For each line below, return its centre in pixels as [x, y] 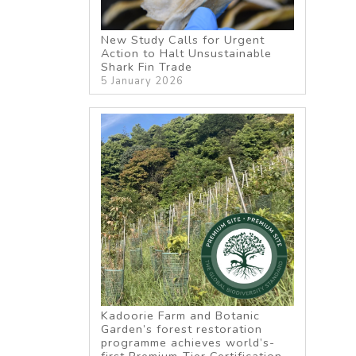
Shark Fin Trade [147, 67]
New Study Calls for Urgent [183, 40]
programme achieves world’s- [188, 342]
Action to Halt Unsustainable [187, 54]
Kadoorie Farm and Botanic [181, 315]
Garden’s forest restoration [182, 329]
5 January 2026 [143, 81]
